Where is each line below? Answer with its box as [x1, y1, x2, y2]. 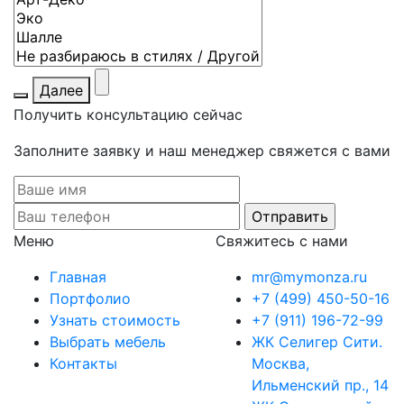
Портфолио [50, 289, 131, 308]
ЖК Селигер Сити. [252, 333, 382, 351]
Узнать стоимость [50, 311, 180, 329]
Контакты [50, 354, 117, 372]
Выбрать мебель [50, 333, 166, 351]
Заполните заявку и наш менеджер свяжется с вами [14, 142, 390, 160]
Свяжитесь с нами [216, 232, 348, 250]
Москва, [252, 354, 309, 372]
